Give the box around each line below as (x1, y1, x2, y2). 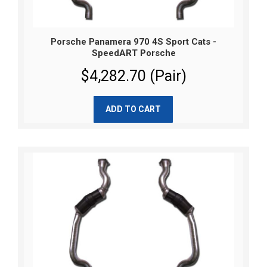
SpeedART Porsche (91, 47, 176, 58)
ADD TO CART (105, 104, 161, 114)
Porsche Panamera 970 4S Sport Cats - (51, 36, 216, 47)
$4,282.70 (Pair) (80, 67, 187, 85)
